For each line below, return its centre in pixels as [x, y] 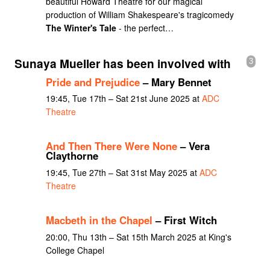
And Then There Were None [111, 146]
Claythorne [72, 156]
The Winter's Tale [81, 27]
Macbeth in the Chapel [99, 220]
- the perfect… [145, 27]
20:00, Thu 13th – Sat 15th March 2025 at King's [138, 237]
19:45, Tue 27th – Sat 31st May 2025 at [122, 172]
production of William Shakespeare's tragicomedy [140, 14]
